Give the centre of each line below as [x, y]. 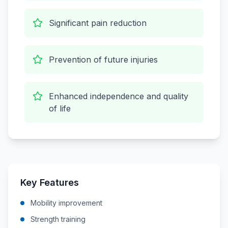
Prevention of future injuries [103, 60]
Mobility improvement [66, 203]
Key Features [50, 182]
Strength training [58, 219]
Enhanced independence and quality [119, 96]
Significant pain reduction [98, 23]
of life [60, 108]
